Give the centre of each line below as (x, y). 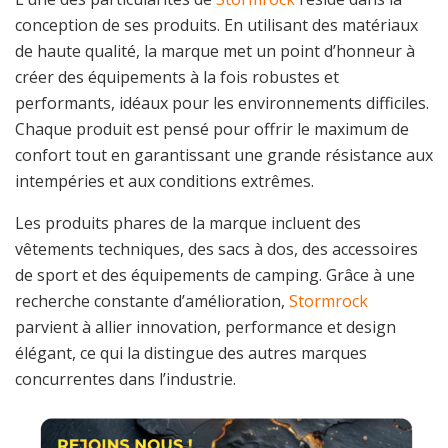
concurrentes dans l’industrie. (125, 379)
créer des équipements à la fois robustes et (177, 77)
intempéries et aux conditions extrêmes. (164, 181)
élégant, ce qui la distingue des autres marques (191, 353)
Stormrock (328, 301)
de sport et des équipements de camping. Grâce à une (215, 275)
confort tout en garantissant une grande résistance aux (224, 155)
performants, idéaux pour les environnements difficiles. (222, 103)
